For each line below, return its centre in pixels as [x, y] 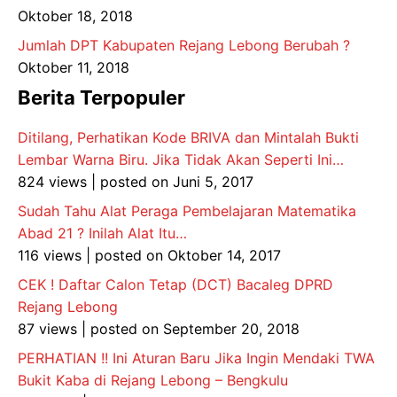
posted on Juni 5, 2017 [177, 182]
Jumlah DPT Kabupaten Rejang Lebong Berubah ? [184, 45]
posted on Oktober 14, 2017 [188, 255]
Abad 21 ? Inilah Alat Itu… [102, 233]
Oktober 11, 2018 [74, 67]
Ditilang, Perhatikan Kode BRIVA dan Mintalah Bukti [188, 137]
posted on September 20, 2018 [195, 329]
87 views [47, 329]
